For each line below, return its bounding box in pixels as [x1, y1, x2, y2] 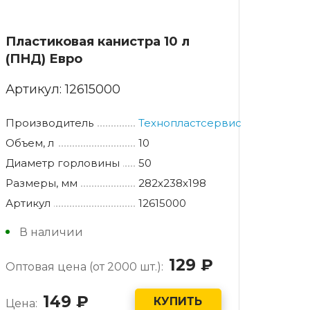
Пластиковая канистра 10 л [5, 33, 190, 49]
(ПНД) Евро [5, 51, 82, 66]
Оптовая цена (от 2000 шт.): [5, 259, 163, 273]
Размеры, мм [5, 176, 77, 190]
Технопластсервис [138, 116, 242, 129]
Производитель [5, 116, 93, 129]
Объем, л [5, 136, 54, 149]
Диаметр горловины [5, 156, 120, 170]
